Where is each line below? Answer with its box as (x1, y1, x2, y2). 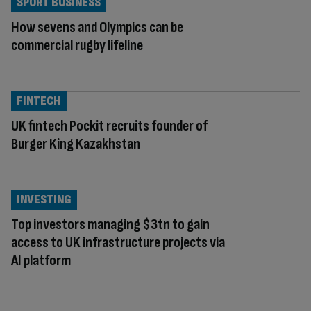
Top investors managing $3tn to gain (11, 215, 210, 234)
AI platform (11, 251, 71, 270)
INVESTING (17, 192, 72, 207)
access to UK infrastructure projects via (11, 233, 225, 252)
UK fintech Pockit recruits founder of (11, 116, 208, 135)
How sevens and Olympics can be (11, 17, 183, 37)
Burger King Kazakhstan (11, 134, 140, 153)
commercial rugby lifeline (11, 35, 143, 55)
